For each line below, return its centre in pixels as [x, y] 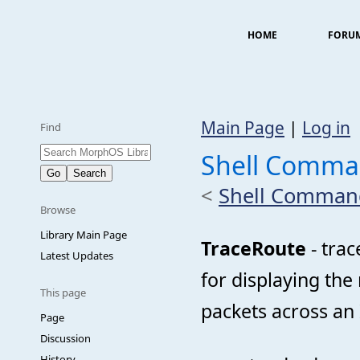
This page [63, 292]
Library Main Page [84, 235]
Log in [326, 128]
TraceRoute [254, 249]
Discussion [65, 338]
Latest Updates [77, 256]
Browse [58, 210]
